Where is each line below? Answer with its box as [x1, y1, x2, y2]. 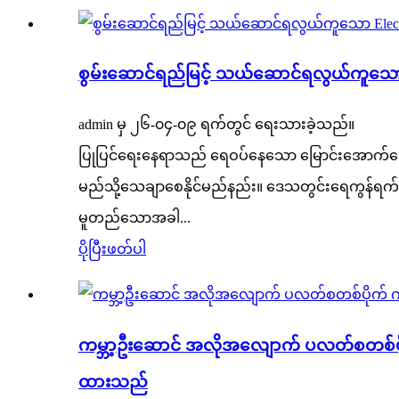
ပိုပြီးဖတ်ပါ [78, 241, 146, 257]
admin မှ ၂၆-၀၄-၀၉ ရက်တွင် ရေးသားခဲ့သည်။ [78, 117, 354, 133]
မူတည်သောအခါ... [78, 210, 191, 226]
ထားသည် [78, 371, 148, 391]
